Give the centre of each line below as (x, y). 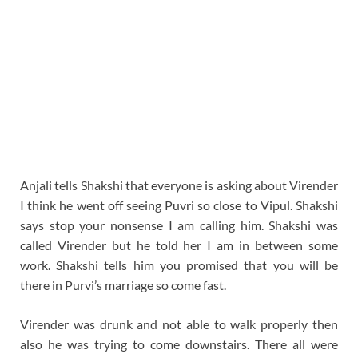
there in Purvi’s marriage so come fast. (123, 285)
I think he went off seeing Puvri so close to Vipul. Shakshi (179, 205)
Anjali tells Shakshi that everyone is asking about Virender (179, 185)
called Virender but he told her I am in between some (179, 245)
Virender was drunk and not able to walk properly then (179, 324)
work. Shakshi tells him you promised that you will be (179, 265)
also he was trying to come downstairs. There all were (179, 344)
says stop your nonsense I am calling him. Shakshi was (179, 225)
